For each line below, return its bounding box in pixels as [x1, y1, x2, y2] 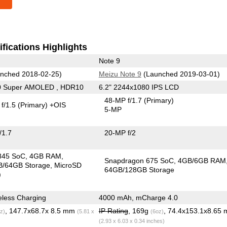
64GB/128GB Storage [104, 165, 175, 174]
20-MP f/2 [104, 128, 136, 137]
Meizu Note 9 [98, 69, 141, 78]
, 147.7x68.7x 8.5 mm [5, 206, 77, 215]
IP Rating [98, 206, 128, 215]
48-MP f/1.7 [104, 96, 144, 104]
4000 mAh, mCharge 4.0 [98, 193, 178, 202]
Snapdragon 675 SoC [104, 156, 174, 165]
